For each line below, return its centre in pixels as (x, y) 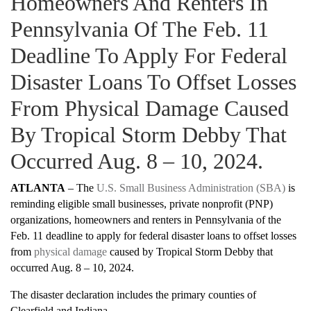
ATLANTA (38, 188)
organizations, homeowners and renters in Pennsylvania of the (146, 220)
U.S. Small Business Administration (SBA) (191, 188)
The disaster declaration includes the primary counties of (133, 295)
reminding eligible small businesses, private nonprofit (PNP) (142, 204)
